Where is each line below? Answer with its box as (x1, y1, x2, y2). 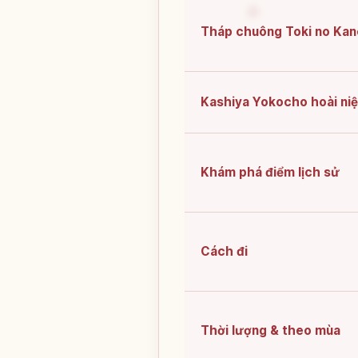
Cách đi (201, 244, 248, 260)
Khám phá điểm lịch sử (201, 165, 340, 181)
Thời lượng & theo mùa (201, 323, 340, 339)
